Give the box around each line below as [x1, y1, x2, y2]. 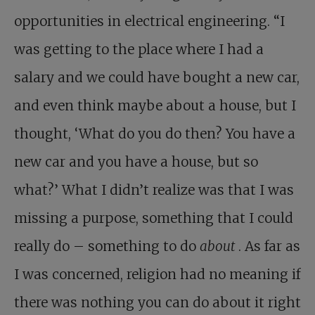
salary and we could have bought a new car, [14, 69, 300, 86]
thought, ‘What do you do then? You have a [14, 125, 295, 142]
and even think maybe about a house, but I [14, 97, 296, 114]
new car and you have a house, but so [14, 153, 258, 170]
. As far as [238, 238, 300, 255]
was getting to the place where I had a [14, 41, 264, 58]
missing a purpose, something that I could [14, 210, 293, 226]
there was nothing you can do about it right [14, 294, 301, 311]
